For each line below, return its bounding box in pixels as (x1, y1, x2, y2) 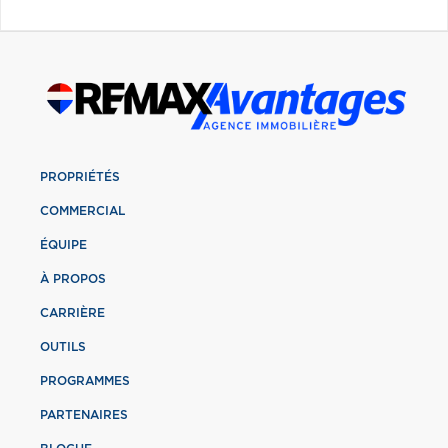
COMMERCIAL (40, 204, 125, 217)
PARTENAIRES (40, 408, 128, 421)
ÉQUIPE (40, 238, 87, 251)
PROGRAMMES (40, 374, 130, 387)
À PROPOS (40, 272, 106, 285)
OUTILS (40, 340, 86, 353)
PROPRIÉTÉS (40, 170, 120, 183)
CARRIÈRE (40, 306, 105, 319)
